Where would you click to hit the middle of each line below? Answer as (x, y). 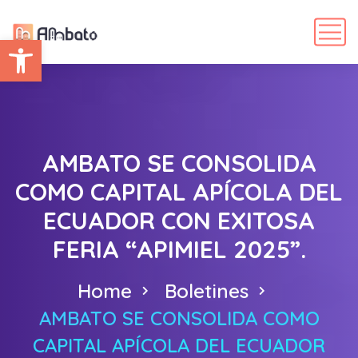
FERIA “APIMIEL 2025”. (179, 249)
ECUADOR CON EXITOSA (179, 221)
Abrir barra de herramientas (173, 47)
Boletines (206, 291)
